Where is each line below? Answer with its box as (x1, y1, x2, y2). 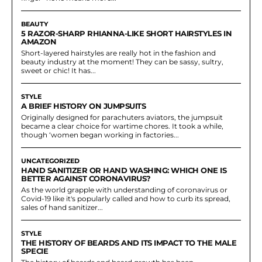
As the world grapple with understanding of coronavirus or (21, 185, 227, 195)
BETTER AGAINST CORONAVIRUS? (21, 174, 151, 184)
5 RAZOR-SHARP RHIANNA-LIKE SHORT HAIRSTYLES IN (21, 29, 232, 39)
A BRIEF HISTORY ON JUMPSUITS (21, 101, 146, 111)
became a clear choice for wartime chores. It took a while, (21, 122, 223, 131)
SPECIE (21, 246, 48, 256)
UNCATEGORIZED (21, 157, 80, 166)
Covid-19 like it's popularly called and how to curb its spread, (21, 194, 230, 204)
